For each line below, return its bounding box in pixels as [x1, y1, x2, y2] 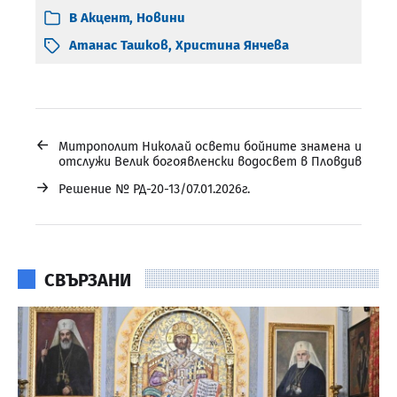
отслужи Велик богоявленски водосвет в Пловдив [58, 154, 362, 170]
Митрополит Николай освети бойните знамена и [58, 139, 362, 155]
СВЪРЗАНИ [44, 269, 131, 292]
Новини [136, 10, 185, 27]
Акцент [81, 10, 129, 27]
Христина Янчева [175, 37, 289, 54]
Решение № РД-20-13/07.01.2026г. [58, 182, 250, 198]
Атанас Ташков [69, 37, 168, 54]
